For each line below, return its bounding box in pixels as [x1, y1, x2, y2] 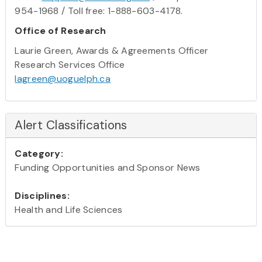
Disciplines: [15, 189, 70, 202]
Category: [15, 147, 64, 160]
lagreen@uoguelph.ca [15, 72, 111, 85]
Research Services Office [15, 58, 125, 71]
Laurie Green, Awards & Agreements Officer [15, 44, 209, 57]
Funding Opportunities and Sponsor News [15, 161, 201, 174]
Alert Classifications [15, 116, 127, 133]
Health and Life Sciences [15, 203, 123, 216]
